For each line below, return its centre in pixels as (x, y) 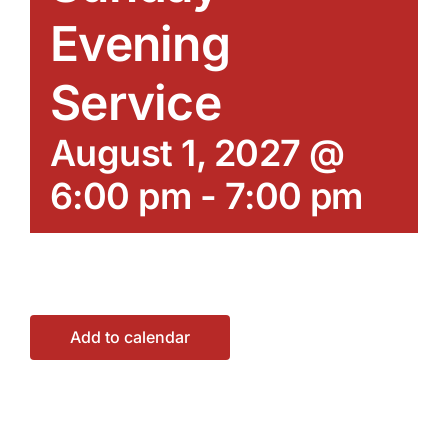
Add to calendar (130, 336)
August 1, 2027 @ (197, 152)
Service (135, 102)
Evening (140, 43)
